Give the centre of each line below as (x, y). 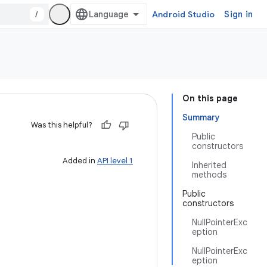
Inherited (209, 165)
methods (209, 175)
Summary (201, 117)
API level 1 (115, 161)
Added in (80, 161)
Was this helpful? (62, 125)
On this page (210, 98)
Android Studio (183, 14)
